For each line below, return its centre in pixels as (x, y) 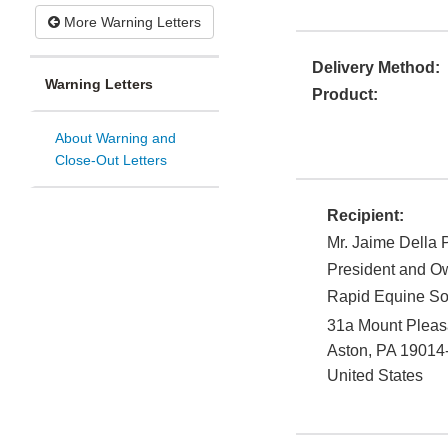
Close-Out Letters (111, 160)
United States (375, 376)
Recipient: (365, 216)
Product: (345, 95)
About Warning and (115, 138)
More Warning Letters (130, 22)
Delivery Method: (376, 68)
